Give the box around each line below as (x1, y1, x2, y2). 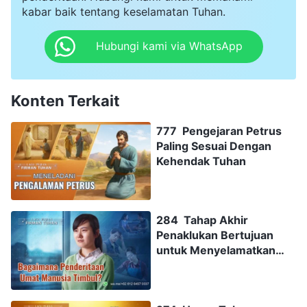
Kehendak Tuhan (156, 153, 246, 168)
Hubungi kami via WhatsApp (95, 39, 243, 53)
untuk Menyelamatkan (156, 243, 275, 258)
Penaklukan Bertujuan (156, 228, 273, 243)
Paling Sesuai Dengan (156, 138, 271, 153)
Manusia (156, 258, 201, 273)
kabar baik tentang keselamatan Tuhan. (22, 4, 225, 19)
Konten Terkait (11, 91, 120, 110)
